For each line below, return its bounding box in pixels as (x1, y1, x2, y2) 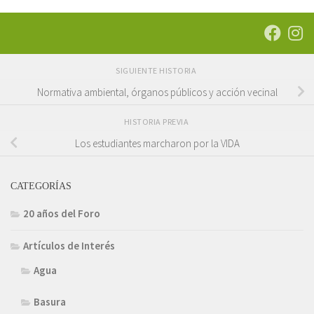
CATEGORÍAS (11, 180, 71, 192)
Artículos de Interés (23, 239, 115, 253)
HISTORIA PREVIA (123, 116, 191, 128)
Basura (34, 295, 66, 309)
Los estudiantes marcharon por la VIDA (74, 136, 240, 150)
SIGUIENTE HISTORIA (116, 65, 198, 76)
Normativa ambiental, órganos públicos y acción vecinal (36, 85, 278, 99)
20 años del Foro (23, 207, 100, 221)
